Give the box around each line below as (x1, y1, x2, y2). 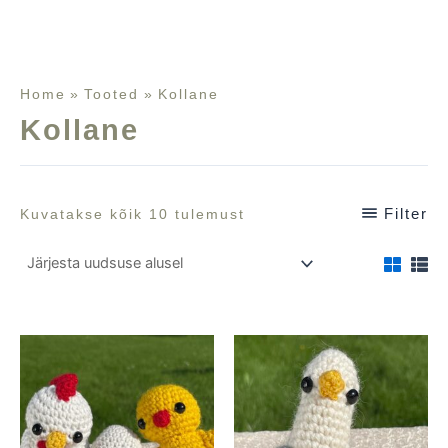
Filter (384, 205, 428, 223)
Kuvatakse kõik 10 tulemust (20, 206, 245, 223)
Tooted (84, 85, 140, 102)
